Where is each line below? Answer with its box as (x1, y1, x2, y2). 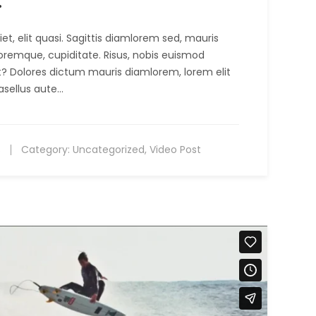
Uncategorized (73, 142, 145, 157)
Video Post (150, 142, 201, 157)
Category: (18, 142, 73, 157)
